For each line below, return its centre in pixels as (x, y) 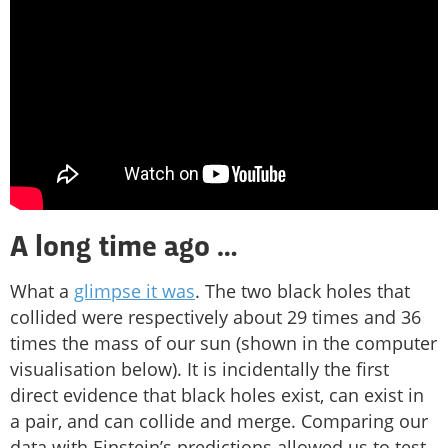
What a (42, 291)
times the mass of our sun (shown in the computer (223, 343)
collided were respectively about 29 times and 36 (215, 317)
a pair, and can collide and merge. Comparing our (219, 421)
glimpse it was (134, 291)
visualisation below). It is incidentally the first (199, 369)
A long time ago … (124, 249)
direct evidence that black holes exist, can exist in (217, 395)
